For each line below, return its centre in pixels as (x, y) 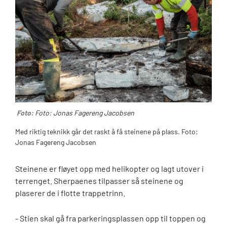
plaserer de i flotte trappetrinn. (70, 193)
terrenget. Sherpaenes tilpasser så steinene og (99, 180)
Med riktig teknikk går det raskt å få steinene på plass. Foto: (107, 131)
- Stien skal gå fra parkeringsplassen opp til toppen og (110, 218)
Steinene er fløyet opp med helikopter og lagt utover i (109, 168)
